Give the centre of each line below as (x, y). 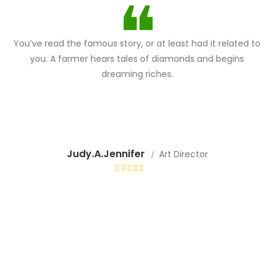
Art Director (183, 154)
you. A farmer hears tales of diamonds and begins (137, 59)
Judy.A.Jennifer (106, 154)
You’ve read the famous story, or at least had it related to (137, 43)
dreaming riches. (137, 74)
